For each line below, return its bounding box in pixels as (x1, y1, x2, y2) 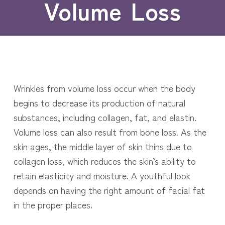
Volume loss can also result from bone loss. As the (13, 125, 206, 139)
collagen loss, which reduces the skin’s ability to (13, 154, 196, 168)
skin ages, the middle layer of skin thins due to (13, 140, 192, 153)
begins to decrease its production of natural (13, 96, 185, 109)
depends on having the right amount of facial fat (13, 183, 205, 197)
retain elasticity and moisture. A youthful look (13, 169, 190, 182)
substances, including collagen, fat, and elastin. (13, 110, 196, 124)
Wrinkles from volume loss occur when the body (13, 81, 195, 95)
